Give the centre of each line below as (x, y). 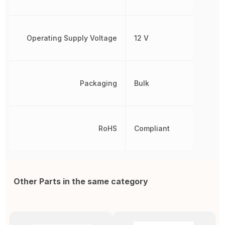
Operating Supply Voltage (72, 38)
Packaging (98, 83)
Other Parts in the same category (81, 182)
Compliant (152, 129)
